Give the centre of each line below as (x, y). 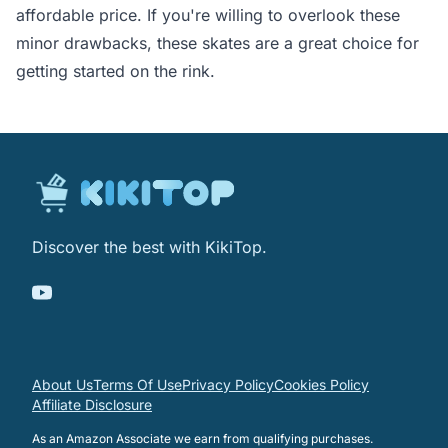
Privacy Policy (228, 385)
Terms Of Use (137, 385)
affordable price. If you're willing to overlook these (208, 15)
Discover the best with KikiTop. (149, 247)
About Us (62, 385)
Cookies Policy (321, 385)
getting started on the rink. (115, 71)
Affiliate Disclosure (92, 405)
